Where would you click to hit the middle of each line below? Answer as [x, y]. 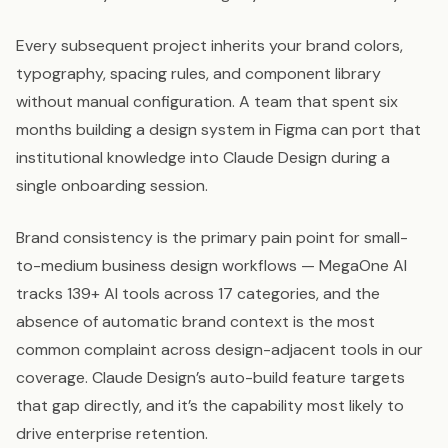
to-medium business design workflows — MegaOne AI [211, 266]
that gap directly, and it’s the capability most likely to [210, 406]
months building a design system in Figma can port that [218, 130]
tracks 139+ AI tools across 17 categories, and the [198, 294]
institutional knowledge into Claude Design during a [203, 158]
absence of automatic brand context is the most [195, 322]
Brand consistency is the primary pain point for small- [212, 238]
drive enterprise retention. [112, 434]
